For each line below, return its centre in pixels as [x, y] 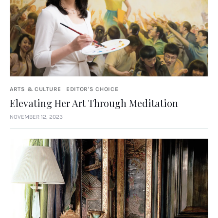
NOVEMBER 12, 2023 [36, 117]
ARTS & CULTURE [36, 89]
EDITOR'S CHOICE [92, 89]
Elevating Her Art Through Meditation [94, 103]
